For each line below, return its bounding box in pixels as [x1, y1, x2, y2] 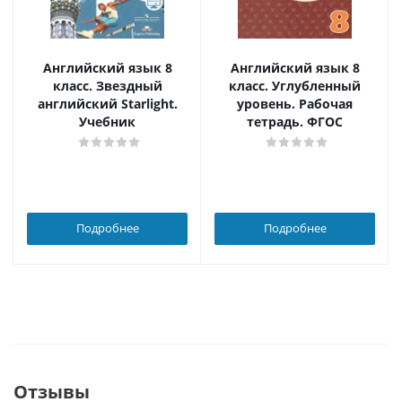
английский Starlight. [37, 95, 178, 112]
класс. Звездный [52, 77, 162, 94]
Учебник [79, 113, 135, 130]
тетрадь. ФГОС [247, 113, 343, 130]
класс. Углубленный [229, 77, 361, 94]
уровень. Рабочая [237, 95, 353, 112]
